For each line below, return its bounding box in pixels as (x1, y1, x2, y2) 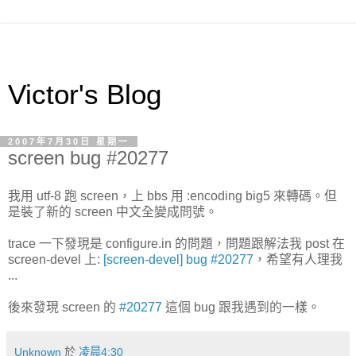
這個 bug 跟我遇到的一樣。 (162, 300, 320, 314)
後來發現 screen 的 (8, 300, 119, 314)
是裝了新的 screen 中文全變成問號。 (8, 204, 218, 219)
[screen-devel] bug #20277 (103, 252, 253, 266)
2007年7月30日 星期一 (8, 137, 130, 146)
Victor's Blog (8, 79, 161, 110)
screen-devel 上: (8, 252, 103, 266)
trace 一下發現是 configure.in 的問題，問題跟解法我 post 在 (8, 236, 345, 250)
